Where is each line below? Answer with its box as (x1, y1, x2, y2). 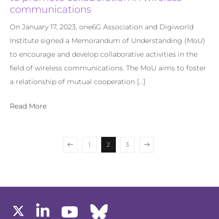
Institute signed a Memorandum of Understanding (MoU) (10, 36, 205, 45)
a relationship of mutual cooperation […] (10, 77, 145, 86)
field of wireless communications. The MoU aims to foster (10, 63, 206, 72)
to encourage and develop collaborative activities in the (10, 49, 197, 59)
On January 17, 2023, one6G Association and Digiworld (10, 22, 194, 31)
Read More (10, 101, 46, 110)
